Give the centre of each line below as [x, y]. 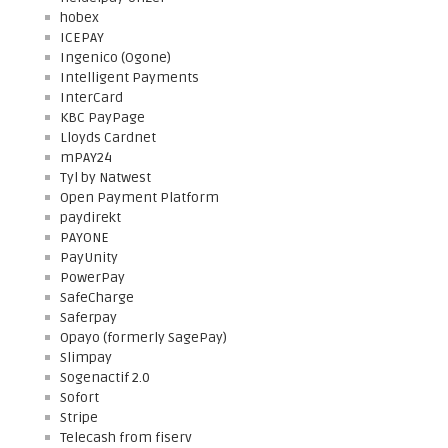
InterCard [91, 97]
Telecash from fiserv [126, 437]
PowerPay [92, 277]
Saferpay [88, 317]
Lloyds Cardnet [108, 137]
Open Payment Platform [139, 197]
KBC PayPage [102, 117]
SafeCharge [97, 297]
